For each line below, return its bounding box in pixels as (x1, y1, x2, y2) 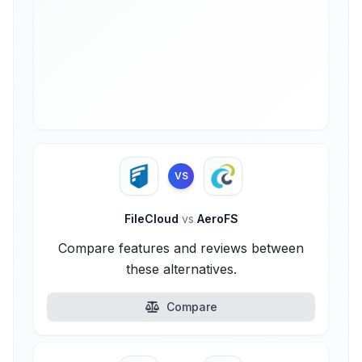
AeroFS (193, 212, 238, 225)
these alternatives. (125, 261, 237, 277)
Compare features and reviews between (58, 240, 304, 256)
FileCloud (124, 212, 182, 225)
